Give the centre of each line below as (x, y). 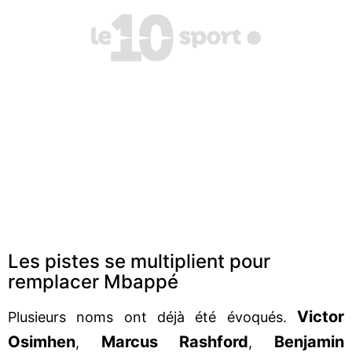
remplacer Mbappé (93, 281)
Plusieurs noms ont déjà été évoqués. (152, 317)
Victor (321, 316)
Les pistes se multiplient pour (139, 261)
